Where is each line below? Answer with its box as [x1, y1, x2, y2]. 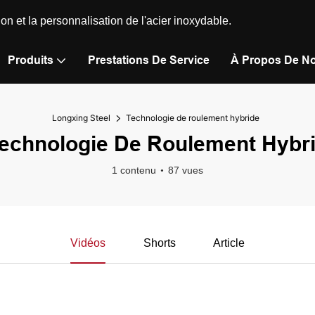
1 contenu [112, 164, 156, 176]
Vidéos [70, 236, 105, 249]
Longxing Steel [52, 112, 110, 123]
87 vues [168, 164, 203, 176]
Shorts [143, 236, 176, 249]
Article [213, 236, 245, 249]
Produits [8, 54, 53, 66]
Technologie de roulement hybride [126, 112, 259, 123]
